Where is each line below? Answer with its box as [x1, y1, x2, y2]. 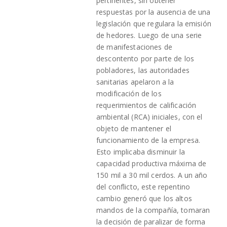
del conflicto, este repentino [96, 181, 191, 192]
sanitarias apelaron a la [96, 77, 174, 87]
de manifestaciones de [96, 42, 172, 52]
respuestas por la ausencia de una [96, 7, 211, 17]
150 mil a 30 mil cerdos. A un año [96, 170, 208, 180]
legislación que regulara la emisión [96, 18, 211, 28]
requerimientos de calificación [96, 100, 197, 110]
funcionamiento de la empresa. [96, 135, 201, 145]
